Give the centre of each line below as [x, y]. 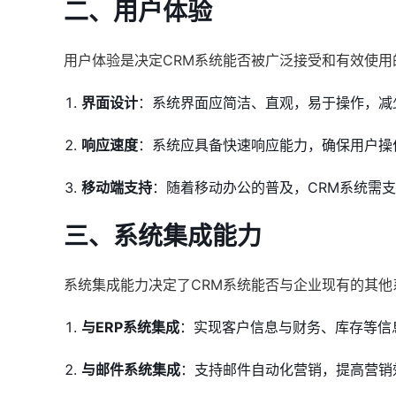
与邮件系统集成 [131, 369]
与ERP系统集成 [130, 327]
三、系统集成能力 [163, 236]
